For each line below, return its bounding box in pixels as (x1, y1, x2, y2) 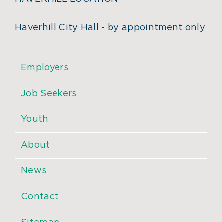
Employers (21, 63, 68, 73)
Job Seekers (21, 89, 77, 99)
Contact (21, 192, 59, 202)
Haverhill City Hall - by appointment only (15, 23, 206, 33)
